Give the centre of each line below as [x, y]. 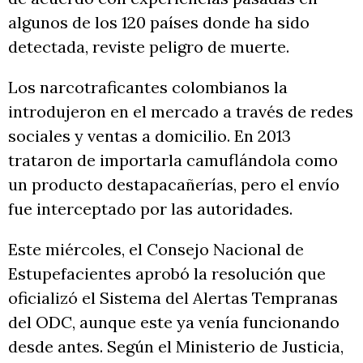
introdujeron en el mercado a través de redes [181, 112]
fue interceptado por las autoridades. [150, 209]
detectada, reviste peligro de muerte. [149, 47]
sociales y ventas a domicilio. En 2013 [149, 136]
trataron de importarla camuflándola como [173, 160]
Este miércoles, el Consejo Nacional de [156, 250]
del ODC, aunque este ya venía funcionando [174, 322]
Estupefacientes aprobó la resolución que [167, 274]
